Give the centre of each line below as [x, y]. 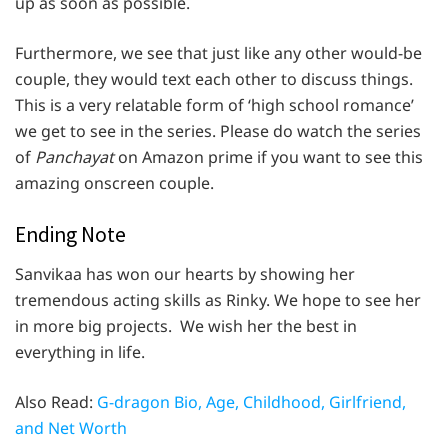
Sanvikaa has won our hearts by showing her [185, 273]
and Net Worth [71, 427]
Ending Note [70, 234]
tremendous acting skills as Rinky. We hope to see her [218, 299]
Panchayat [76, 156]
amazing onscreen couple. [114, 182]
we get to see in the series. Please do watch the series [218, 130]
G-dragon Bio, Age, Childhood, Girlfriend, [251, 401]
